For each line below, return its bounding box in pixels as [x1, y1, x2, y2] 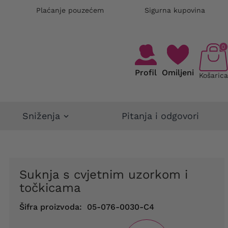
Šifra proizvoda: [19, 202, 82, 212]
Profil [134, 68, 157, 78]
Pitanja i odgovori [122, 110, 199, 121]
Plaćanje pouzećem [36, 6, 104, 14]
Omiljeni [161, 68, 194, 78]
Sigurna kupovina [145, 6, 205, 14]
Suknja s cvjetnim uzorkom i [19, 167, 27, 182]
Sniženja [22, 110, 60, 121]
